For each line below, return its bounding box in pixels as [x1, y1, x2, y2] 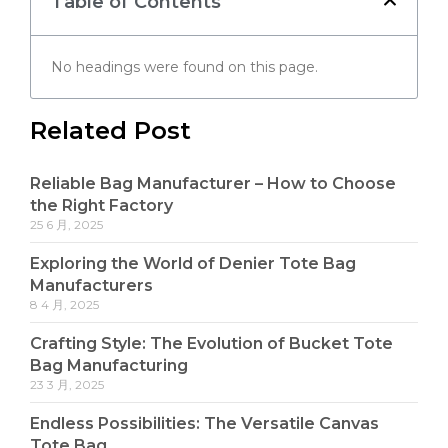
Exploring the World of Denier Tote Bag [30, 253, 357, 273]
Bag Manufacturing [30, 355, 189, 375]
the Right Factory [30, 195, 174, 215]
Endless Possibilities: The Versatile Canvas [30, 413, 380, 433]
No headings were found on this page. [51, 57, 319, 76]
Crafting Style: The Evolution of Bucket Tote [30, 333, 394, 353]
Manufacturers [30, 275, 154, 295]
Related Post [30, 115, 192, 145]
